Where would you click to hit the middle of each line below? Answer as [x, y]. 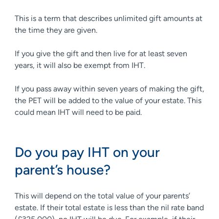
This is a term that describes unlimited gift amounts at [109, 18]
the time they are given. [58, 30]
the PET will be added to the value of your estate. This [108, 100]
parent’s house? [64, 169]
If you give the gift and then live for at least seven [101, 53]
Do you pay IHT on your [87, 152]
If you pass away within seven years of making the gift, [109, 88]
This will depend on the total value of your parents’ [102, 196]
